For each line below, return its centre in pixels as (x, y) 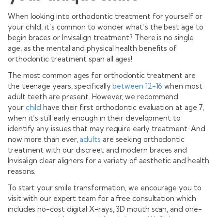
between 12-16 (138, 86)
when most (182, 86)
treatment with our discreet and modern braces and (98, 150)
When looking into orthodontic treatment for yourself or (105, 16)
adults (90, 139)
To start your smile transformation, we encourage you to (105, 187)
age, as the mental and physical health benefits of (93, 48)
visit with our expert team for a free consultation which (102, 198)
